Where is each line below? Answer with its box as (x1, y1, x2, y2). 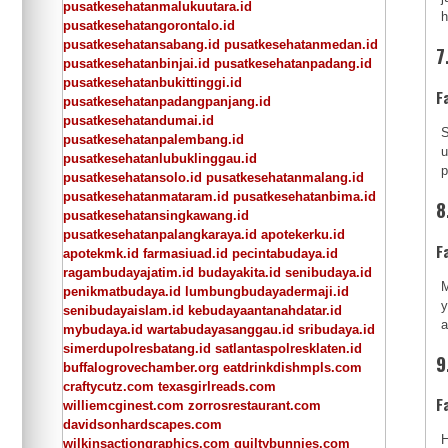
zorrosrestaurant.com (188, 397, 321, 413)
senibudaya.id (285, 264, 372, 280)
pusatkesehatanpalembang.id (63, 131, 244, 147)
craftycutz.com (63, 378, 154, 394)
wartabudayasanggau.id (147, 321, 294, 337)
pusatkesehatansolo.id (63, 169, 202, 185)
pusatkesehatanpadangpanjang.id (63, 93, 271, 109)
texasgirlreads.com (158, 378, 276, 394)
